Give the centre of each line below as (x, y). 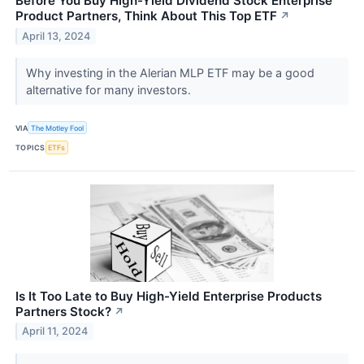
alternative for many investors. (110, 90)
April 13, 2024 (56, 36)
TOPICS (30, 147)
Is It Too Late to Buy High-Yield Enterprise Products (169, 296)
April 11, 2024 (55, 331)
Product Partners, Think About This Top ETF (146, 16)
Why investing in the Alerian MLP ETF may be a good (170, 73)
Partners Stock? (63, 311)
